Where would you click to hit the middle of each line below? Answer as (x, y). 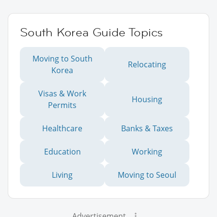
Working (147, 152)
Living (62, 175)
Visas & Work (62, 94)
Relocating (147, 65)
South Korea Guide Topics (92, 32)
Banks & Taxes (147, 129)
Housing (147, 100)
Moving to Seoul (147, 175)
